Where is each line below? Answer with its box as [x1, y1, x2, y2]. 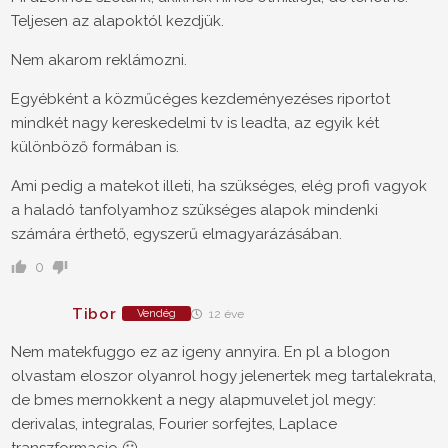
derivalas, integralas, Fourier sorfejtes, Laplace [11, 415, 337, 434]
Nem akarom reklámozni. [11, 51, 187, 70]
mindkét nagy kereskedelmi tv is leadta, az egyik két [11, 114, 379, 133]
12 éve [205, 307, 244, 322]
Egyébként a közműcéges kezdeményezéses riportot [11, 90, 390, 109]
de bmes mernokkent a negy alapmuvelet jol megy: [11, 391, 376, 410]
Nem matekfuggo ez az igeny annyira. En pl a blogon [11, 343, 390, 362]
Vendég [136, 307, 176, 321]
